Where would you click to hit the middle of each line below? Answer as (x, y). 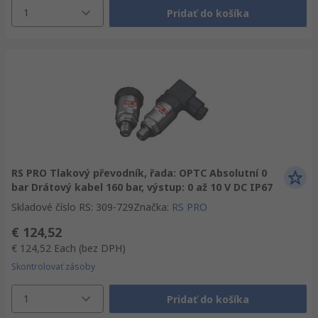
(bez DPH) (102, 248)
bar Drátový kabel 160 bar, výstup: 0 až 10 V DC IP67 (142, 187)
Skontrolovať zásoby (53, 267)
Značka (150, 207)
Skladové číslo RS (51, 207)
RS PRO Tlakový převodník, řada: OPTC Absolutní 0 (139, 173)
